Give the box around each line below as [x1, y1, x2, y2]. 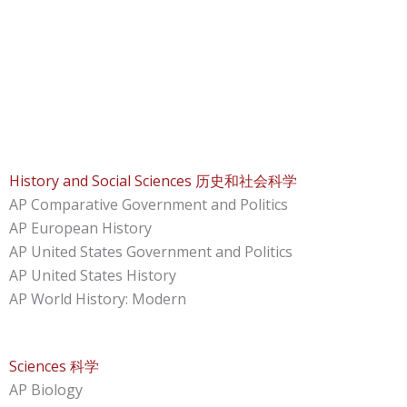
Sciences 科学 [9, 356, 99, 377]
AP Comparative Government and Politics [9, 194, 288, 215]
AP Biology [9, 380, 83, 401]
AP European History [9, 218, 152, 239]
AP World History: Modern [9, 289, 186, 310]
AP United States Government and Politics [9, 242, 293, 263]
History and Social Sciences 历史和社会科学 [9, 171, 297, 192]
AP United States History [9, 265, 176, 286]
